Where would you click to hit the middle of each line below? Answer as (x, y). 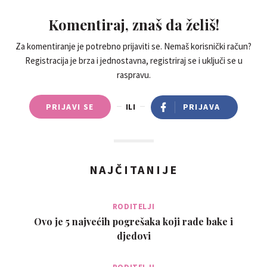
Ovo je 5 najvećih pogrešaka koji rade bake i (133, 221)
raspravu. (133, 74)
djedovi (133, 235)
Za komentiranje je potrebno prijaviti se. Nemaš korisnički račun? (133, 46)
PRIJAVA (201, 106)
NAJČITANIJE (133, 169)
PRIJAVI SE (70, 106)
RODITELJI (133, 206)
